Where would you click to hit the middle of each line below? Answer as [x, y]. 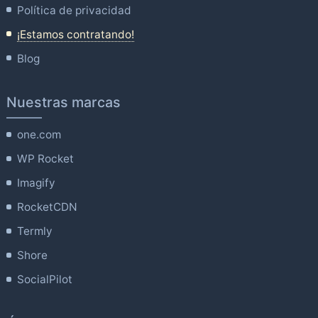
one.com [39, 135]
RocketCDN [48, 207]
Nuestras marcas [63, 103]
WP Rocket [46, 159]
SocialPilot [45, 280]
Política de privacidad [75, 10]
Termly [35, 231]
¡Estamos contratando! [76, 34]
